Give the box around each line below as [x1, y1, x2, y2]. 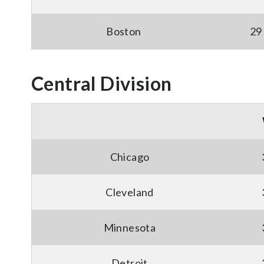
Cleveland [105, 186, 154, 199]
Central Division [31, 72, 172, 95]
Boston [106, 25, 141, 38]
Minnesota [103, 221, 156, 234]
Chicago [110, 150, 150, 163]
